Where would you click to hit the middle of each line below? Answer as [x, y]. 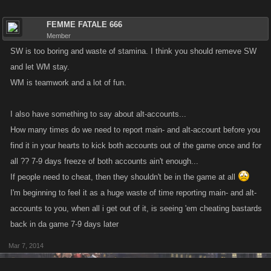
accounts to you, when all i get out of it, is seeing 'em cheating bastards [136, 208]
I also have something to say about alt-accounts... [98, 114]
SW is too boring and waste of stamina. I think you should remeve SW [133, 51]
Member [59, 36]
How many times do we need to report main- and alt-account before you [135, 130]
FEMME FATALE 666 [84, 24]
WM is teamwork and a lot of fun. [68, 83]
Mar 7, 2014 [26, 246]
